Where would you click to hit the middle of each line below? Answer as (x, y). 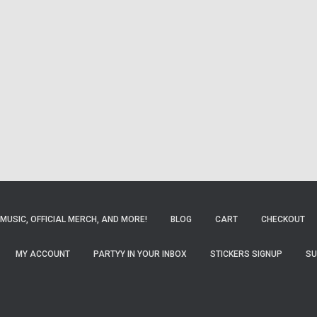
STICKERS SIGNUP (246, 254)
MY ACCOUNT (43, 254)
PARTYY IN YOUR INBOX (140, 254)
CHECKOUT (283, 219)
